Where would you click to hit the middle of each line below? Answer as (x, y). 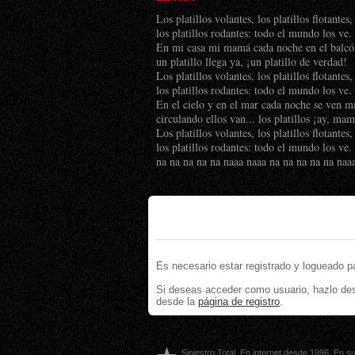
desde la (177, 302)
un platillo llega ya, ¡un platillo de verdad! (252, 62)
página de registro (239, 302)
